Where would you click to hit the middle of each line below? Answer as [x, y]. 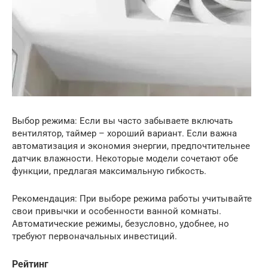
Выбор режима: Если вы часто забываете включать [122, 121]
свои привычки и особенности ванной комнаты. [117, 211]
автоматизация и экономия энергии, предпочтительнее [131, 146]
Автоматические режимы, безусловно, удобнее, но [121, 223]
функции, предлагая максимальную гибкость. [109, 171]
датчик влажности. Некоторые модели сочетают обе [125, 158]
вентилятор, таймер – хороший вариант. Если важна [124, 133]
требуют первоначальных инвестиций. [95, 236]
